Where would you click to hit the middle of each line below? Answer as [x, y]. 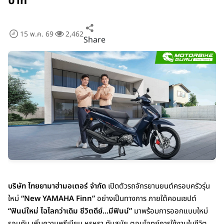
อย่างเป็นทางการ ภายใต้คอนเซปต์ [146, 199]
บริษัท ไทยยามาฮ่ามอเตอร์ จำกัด [57, 186]
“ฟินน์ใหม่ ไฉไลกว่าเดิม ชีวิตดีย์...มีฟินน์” [70, 211]
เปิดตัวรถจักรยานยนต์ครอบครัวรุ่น [158, 186]
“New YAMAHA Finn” [58, 199]
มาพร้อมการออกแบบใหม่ [170, 211]
